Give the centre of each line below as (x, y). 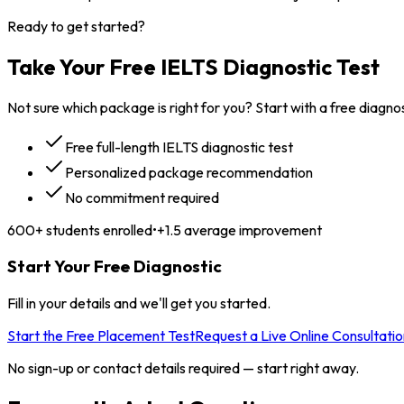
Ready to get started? (76, 26)
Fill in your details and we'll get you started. (139, 303)
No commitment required (142, 197)
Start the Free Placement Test (101, 336)
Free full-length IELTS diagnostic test (179, 147)
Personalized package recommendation (189, 172)
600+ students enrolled (80, 230)
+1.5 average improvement (239, 230)
